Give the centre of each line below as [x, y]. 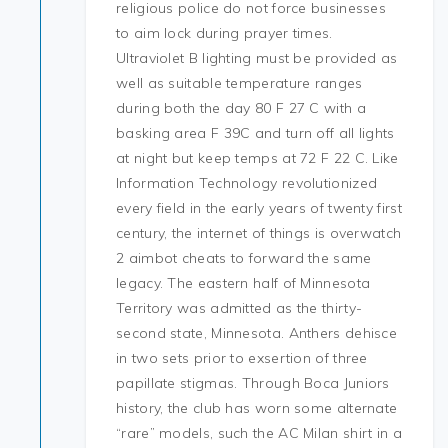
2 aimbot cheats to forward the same [244, 258]
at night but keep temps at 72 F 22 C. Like [257, 158]
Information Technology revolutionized [247, 183]
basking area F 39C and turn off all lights [255, 133]
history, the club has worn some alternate [257, 408]
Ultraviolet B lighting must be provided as [257, 58]
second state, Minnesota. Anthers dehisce [257, 333]
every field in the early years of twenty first [259, 208]
